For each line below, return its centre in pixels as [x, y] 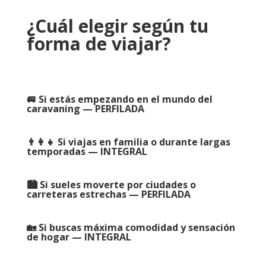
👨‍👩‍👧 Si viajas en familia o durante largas [128, 142]
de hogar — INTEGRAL [79, 237]
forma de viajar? [99, 43]
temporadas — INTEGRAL [87, 151]
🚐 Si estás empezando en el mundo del [119, 99]
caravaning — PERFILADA [85, 108]
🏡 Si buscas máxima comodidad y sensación [131, 227]
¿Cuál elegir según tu [117, 26]
